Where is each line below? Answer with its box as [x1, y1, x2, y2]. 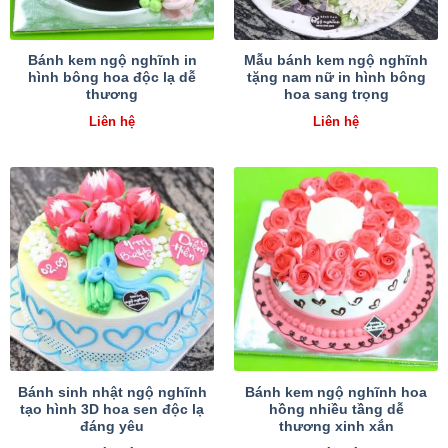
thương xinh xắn [278, 418, 394, 434]
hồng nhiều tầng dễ [268, 401, 404, 417]
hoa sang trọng [283, 87, 389, 103]
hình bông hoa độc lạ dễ [28, 70, 196, 86]
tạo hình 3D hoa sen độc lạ [20, 401, 204, 417]
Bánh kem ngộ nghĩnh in [27, 53, 197, 69]
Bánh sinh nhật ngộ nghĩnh [17, 384, 207, 400]
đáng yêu [80, 418, 144, 434]
